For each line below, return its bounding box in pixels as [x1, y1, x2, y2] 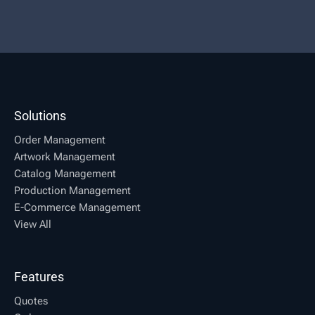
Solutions [14, 108, 66, 123]
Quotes [14, 294, 48, 307]
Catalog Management [14, 167, 116, 180]
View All [14, 217, 51, 231]
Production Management [14, 184, 131, 197]
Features [14, 269, 64, 284]
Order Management [14, 133, 105, 146]
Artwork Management [14, 150, 115, 163]
